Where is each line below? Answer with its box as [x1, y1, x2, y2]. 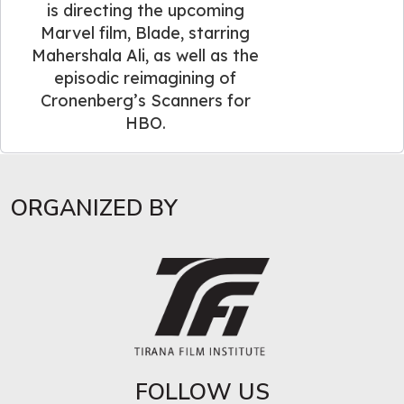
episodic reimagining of [54, 67, 237, 88]
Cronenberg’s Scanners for [40, 89, 251, 111]
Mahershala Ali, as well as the [32, 44, 260, 66]
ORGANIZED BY [11, 192, 178, 224]
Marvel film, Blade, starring [41, 22, 251, 43]
